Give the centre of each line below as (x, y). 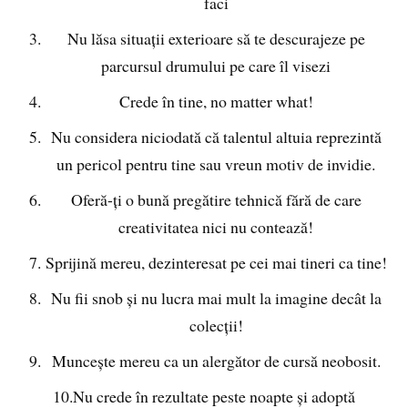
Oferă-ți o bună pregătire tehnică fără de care (216, 200)
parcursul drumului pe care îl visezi (216, 66)
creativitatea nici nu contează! (216, 227)
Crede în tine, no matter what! (216, 102)
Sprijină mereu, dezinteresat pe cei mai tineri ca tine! (216, 262)
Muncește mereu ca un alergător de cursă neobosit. (216, 360)
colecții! (216, 325)
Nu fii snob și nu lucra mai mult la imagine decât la (216, 297)
